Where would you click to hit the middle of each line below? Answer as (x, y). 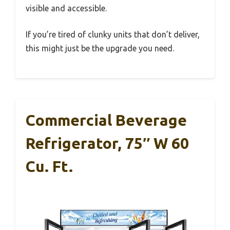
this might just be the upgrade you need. (100, 48)
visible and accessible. (66, 8)
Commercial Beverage (106, 120)
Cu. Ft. (49, 166)
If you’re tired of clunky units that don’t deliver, (113, 34)
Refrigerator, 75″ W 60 (107, 143)
